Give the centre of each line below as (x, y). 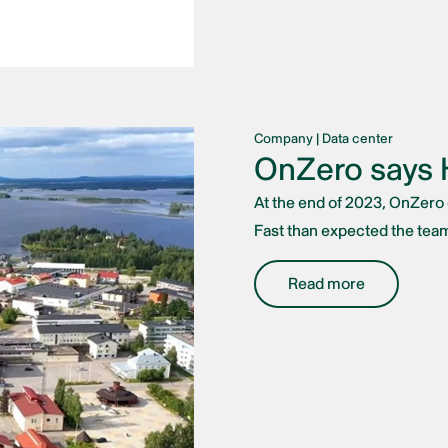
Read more (326, 283)
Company (283, 138)
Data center (357, 138)
